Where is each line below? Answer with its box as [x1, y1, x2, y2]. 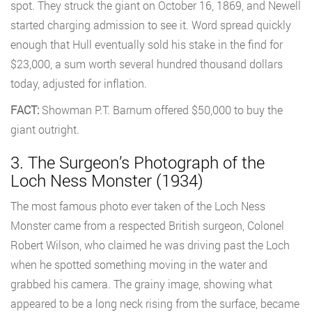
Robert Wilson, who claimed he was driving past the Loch [10, 237, 290, 253]
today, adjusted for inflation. [10, 76, 147, 91]
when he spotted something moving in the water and [10, 257, 267, 272]
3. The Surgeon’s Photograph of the [10, 151, 265, 174]
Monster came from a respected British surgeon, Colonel [10, 218, 284, 233]
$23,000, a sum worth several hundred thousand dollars [10, 56, 283, 72]
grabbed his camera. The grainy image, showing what [10, 276, 272, 292]
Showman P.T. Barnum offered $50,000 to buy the [39, 102, 283, 118]
